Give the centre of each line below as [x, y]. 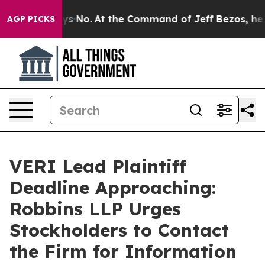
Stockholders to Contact [119, 230]
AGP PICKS [31, 19]
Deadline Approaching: [113, 188]
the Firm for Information [123, 251]
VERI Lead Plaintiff [98, 166]
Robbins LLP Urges [95, 209]
